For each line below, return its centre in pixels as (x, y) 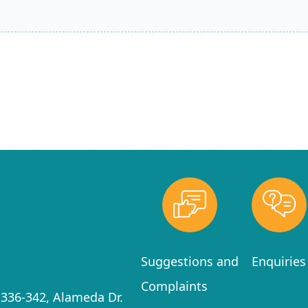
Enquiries (279, 261)
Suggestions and (189, 261)
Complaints (174, 286)
